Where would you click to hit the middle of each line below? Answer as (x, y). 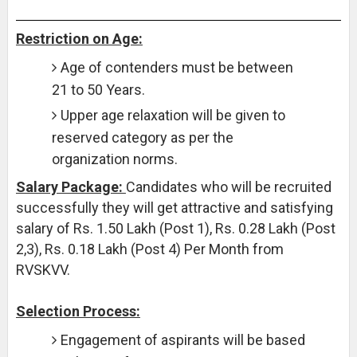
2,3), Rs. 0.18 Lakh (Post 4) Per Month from (149, 249)
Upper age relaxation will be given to (173, 115)
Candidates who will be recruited (228, 187)
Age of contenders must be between (177, 67)
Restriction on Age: (79, 39)
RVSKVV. (44, 270)
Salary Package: (71, 187)
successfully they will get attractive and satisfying (174, 208)
